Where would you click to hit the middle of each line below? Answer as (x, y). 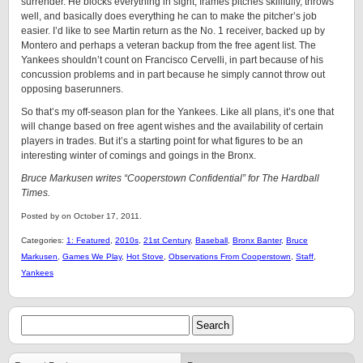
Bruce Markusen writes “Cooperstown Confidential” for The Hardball (170, 178)
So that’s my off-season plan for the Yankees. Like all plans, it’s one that (177, 112)
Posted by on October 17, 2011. (81, 216)
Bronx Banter (257, 240)
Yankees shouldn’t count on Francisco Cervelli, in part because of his (172, 60)
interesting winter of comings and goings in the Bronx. (139, 156)
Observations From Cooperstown (230, 256)
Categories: (44, 240)
